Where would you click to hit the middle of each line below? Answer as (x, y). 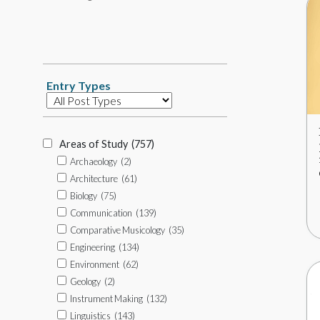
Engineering (92, 247)
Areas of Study (94, 144)
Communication (101, 213)
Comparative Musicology (117, 230)
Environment (95, 264)
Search (59, 27)
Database (74, 100)
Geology (85, 281)
